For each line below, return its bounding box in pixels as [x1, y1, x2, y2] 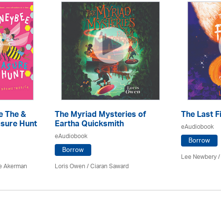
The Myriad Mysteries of [55, 108, 146, 123]
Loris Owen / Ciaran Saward [55, 160, 129, 173]
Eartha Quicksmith [55, 117, 124, 133]
